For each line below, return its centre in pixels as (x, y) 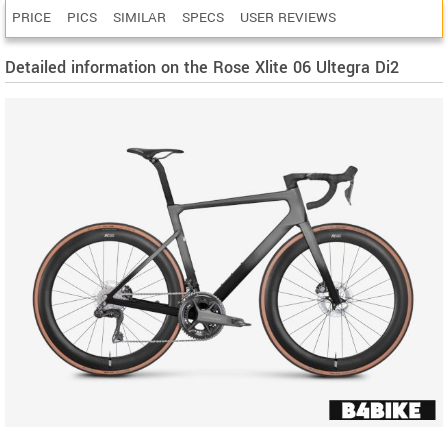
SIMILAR (139, 17)
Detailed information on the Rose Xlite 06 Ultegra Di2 (202, 67)
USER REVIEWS (288, 17)
